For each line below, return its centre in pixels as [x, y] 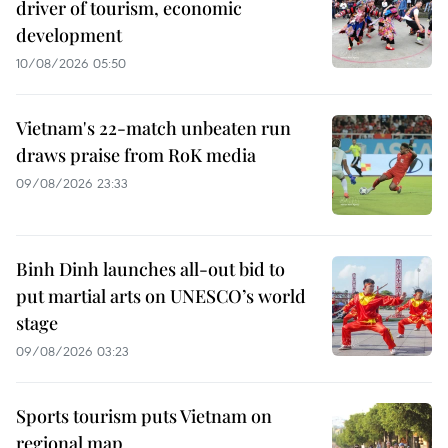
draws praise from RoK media [136, 154]
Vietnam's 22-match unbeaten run [153, 127]
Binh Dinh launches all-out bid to [150, 268]
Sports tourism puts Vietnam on [144, 415]
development [69, 34]
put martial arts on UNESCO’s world [161, 295]
